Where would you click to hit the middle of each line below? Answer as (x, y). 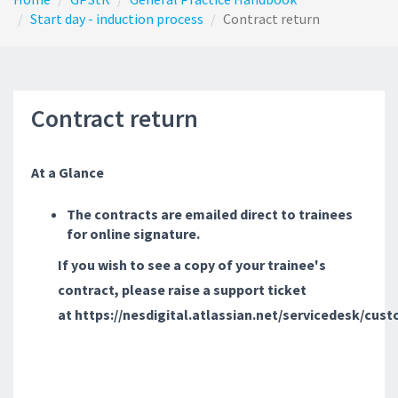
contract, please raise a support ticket (182, 290)
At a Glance (68, 172)
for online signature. (133, 234)
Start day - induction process (117, 19)
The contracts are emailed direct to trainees (210, 214)
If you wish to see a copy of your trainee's (192, 265)
